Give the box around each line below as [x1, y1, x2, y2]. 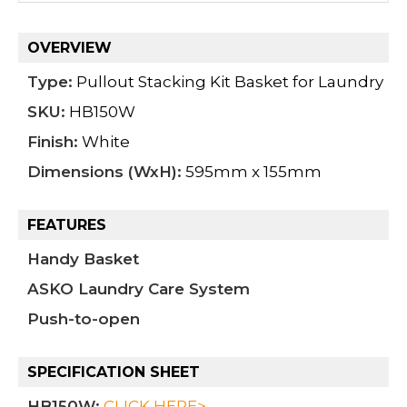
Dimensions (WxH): [27, 162, 182, 181]
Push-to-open [27, 309, 140, 328]
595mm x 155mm [182, 162, 322, 181]
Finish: [27, 132, 78, 151]
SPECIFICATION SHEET [27, 362, 200, 381]
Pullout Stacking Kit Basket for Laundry [73, 72, 383, 91]
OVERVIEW [27, 38, 112, 56]
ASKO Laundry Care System [27, 279, 250, 298]
